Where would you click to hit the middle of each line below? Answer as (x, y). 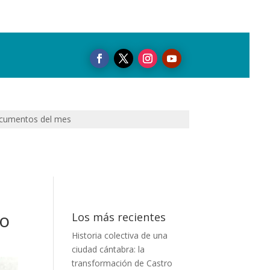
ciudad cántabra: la (108, 250)
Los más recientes (119, 217)
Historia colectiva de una (120, 236)
